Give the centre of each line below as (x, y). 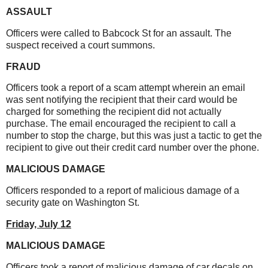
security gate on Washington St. (73, 203)
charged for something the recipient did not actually (114, 112)
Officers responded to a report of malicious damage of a (123, 191)
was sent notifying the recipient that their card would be (122, 100)
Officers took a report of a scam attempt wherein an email (126, 88)
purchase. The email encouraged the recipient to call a (121, 124)
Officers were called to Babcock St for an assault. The (119, 33)
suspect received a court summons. (80, 45)
